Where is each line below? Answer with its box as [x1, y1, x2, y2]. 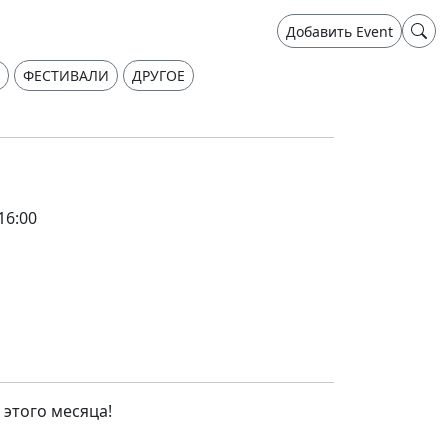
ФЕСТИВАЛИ [23, 66, 109, 85]
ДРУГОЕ [132, 66, 185, 85]
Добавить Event [286, 21, 393, 41]
